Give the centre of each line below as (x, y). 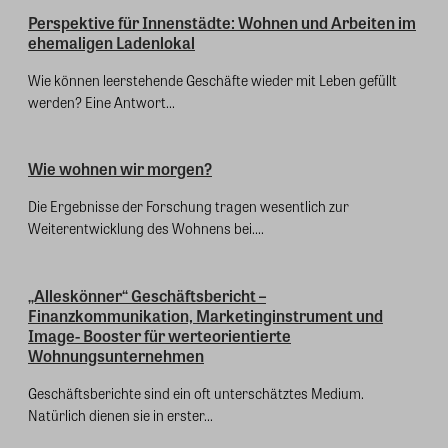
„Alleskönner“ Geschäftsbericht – (147, 295)
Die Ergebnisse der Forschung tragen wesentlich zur (188, 206)
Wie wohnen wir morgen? (120, 169)
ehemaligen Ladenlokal (111, 42)
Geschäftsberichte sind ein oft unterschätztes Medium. (196, 392)
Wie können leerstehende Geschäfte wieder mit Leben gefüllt (212, 79)
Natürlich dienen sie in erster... (120, 414)
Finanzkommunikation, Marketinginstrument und (205, 315)
